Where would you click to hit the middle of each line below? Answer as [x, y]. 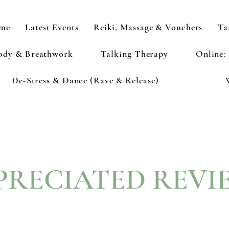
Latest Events [52, 27]
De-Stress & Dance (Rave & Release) [85, 80]
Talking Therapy [134, 54]
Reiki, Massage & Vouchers [148, 27]
